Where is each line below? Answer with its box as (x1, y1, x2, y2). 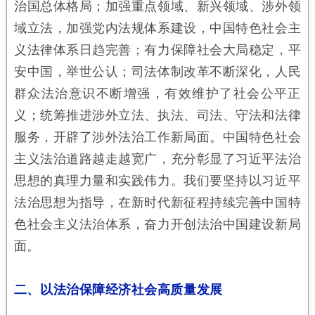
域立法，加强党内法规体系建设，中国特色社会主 (13, 20, 302, 35)
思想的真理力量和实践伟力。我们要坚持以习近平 (13, 173, 302, 188)
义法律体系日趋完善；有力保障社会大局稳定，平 (13, 42, 302, 57)
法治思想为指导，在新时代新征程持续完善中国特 (13, 195, 302, 210)
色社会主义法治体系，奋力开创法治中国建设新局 (13, 217, 302, 231)
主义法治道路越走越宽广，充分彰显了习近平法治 (13, 151, 302, 166)
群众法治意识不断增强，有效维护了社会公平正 (13, 86, 302, 101)
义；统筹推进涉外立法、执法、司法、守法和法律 (13, 108, 302, 122)
